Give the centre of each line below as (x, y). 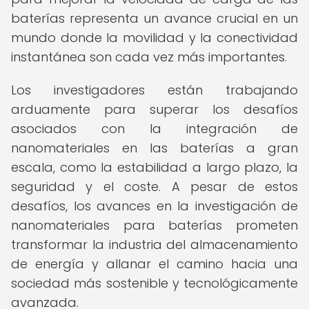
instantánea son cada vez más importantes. (149, 57)
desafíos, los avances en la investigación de (154, 206)
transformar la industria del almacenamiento (154, 245)
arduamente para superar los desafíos (154, 109)
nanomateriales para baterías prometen (154, 225)
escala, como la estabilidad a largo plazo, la (154, 167)
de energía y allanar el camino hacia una (154, 264)
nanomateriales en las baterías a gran (154, 148)
